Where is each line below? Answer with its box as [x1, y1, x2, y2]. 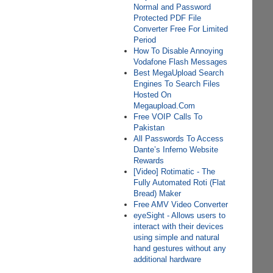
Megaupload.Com [133, 101, 196, 110]
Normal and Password [133, 2, 211, 12]
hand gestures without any [133, 244, 227, 253]
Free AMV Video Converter [133, 200, 229, 209]
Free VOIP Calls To [133, 112, 203, 121]
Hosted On [133, 90, 172, 99]
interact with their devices [133, 222, 224, 231]
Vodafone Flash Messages [133, 57, 228, 66]
